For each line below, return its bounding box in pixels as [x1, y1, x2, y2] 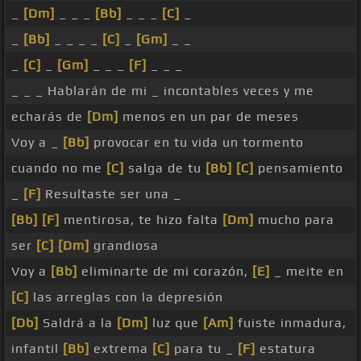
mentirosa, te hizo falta [60, 212, 222, 228]
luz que [148, 315, 203, 331]
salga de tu [124, 160, 205, 176]
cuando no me [11, 160, 106, 176]
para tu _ [170, 341, 238, 357]
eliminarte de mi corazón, [77, 263, 252, 280]
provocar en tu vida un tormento [89, 135, 304, 151]
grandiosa [89, 238, 159, 254]
